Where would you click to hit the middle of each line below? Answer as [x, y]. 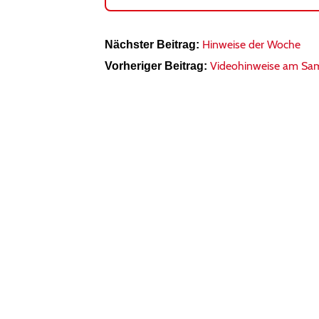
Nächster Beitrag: [152, 45]
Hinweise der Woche [251, 45]
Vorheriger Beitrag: [156, 66]
